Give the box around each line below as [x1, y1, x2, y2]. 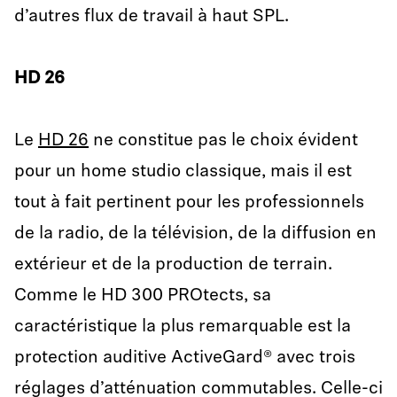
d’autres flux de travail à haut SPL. [14, 8, 289, 26]
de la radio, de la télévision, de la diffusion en [14, 225, 377, 243]
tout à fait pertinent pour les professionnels [14, 194, 364, 212]
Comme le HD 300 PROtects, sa [14, 287, 271, 305]
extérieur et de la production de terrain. [14, 256, 332, 274]
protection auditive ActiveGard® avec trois [14, 349, 355, 367]
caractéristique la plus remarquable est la [14, 318, 351, 336]
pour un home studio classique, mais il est [14, 163, 352, 181]
